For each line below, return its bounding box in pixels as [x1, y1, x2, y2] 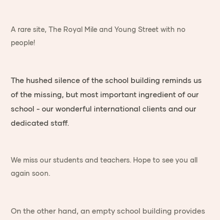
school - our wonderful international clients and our [11, 105, 197, 113]
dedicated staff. [11, 119, 70, 127]
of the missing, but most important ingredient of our [11, 90, 199, 99]
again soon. [11, 169, 51, 177]
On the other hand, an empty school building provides [11, 207, 206, 215]
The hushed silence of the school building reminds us [11, 76, 202, 84]
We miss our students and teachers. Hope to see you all [11, 156, 198, 164]
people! [11, 39, 36, 47]
